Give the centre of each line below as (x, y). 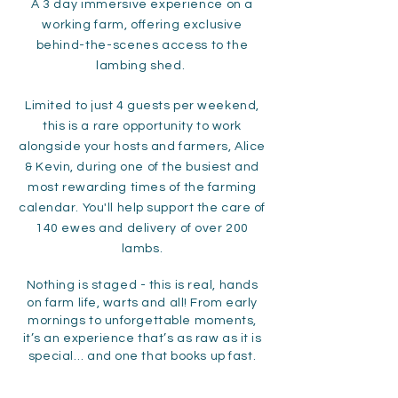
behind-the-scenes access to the (142, 45)
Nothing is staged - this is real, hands (142, 285)
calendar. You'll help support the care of (142, 208)
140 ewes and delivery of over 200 (142, 228)
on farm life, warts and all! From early (142, 303)
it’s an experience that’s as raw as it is (142, 338)
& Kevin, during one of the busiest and (142, 167)
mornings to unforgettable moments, (142, 321)
